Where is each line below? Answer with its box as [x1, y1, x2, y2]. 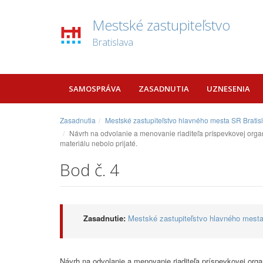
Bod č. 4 [60, 159, 119, 181]
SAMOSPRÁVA [69, 83, 121, 94]
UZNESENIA [207, 83, 250, 94]
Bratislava [92, 36, 133, 49]
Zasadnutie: [83, 213, 126, 224]
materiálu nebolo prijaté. [60, 138, 137, 148]
